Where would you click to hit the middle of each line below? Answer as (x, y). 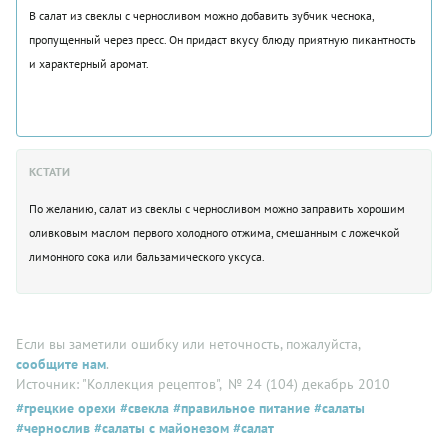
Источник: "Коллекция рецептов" (117, 383)
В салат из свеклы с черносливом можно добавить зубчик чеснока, (201, 15)
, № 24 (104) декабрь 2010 (304, 383)
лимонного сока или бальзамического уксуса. (147, 256)
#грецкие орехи (66, 407)
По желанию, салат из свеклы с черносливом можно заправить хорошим (217, 208)
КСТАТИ (49, 171)
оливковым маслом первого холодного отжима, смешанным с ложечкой (214, 232)
